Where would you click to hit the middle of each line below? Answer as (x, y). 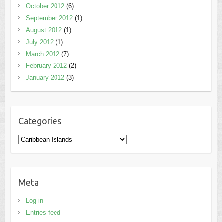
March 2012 (42, 54)
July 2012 (39, 42)
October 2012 (45, 6)
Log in (34, 201)
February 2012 (46, 66)
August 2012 (44, 30)
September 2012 (49, 18)
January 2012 (45, 78)
